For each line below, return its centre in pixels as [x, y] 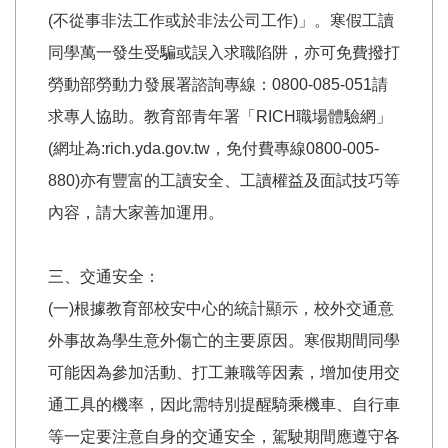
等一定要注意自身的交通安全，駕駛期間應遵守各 [224, 436]
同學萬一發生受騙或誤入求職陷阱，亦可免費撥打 [224, 52]
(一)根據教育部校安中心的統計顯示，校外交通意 [221, 308]
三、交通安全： [104, 276]
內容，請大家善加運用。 [136, 212]
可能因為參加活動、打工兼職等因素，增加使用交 [224, 372]
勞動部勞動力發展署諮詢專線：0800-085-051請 [218, 84]
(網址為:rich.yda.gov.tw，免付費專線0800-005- [213, 148]
